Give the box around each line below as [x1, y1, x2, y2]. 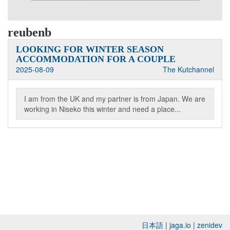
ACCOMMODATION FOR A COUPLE [16, 54, 176, 64]
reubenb [8, 26, 51, 39]
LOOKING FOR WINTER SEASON [16, 44, 164, 54]
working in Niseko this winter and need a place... [24, 104, 181, 114]
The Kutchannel [163, 64, 214, 74]
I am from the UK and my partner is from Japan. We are [24, 93, 205, 104]
